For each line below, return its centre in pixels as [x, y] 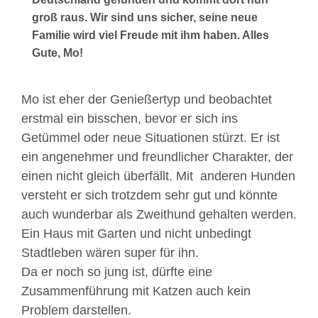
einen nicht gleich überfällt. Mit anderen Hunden [158, 176]
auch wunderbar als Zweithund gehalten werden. [159, 214]
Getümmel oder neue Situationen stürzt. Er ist [150, 138]
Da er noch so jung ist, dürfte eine [117, 272]
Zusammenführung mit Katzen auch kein [136, 291]
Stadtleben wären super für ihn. [110, 253]
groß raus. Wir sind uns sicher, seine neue [145, 17]
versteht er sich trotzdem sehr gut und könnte [149, 195]
